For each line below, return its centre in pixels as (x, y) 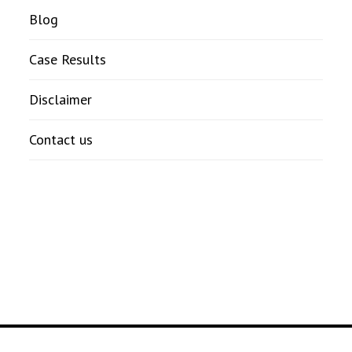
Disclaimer (60, 100)
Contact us (60, 140)
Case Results (67, 60)
